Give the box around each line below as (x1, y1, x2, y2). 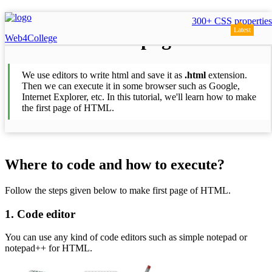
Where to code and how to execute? (5, 156, 225, 172)
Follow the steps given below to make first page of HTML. (5, 185, 231, 195)
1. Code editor (5, 207, 75, 220)
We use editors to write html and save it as (22, 69, 185, 80)
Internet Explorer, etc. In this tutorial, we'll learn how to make (22, 91, 256, 102)
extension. (206, 69, 247, 80)
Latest (234, 25, 251, 34)
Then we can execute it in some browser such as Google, (22, 80, 240, 91)
